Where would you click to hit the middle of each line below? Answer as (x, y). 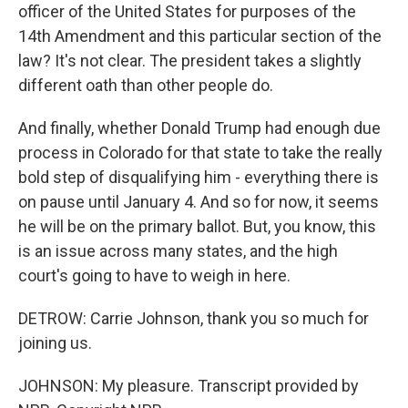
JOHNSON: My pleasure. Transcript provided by (189, 386)
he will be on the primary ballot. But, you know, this (197, 226)
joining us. (55, 343)
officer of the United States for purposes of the (187, 11)
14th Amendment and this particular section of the (200, 36)
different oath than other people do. (146, 85)
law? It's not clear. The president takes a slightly (190, 61)
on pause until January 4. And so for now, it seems (199, 202)
